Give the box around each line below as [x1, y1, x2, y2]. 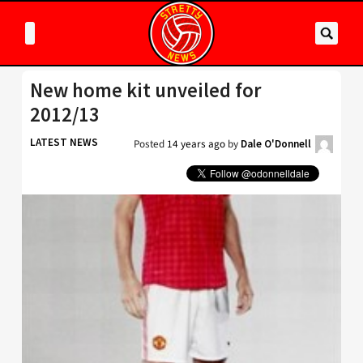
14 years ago [167, 136, 225, 152]
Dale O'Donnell [241, 137, 311, 151]
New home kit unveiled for [30, 78, 261, 103]
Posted [134, 136, 167, 152]
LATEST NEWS [30, 135, 98, 149]
